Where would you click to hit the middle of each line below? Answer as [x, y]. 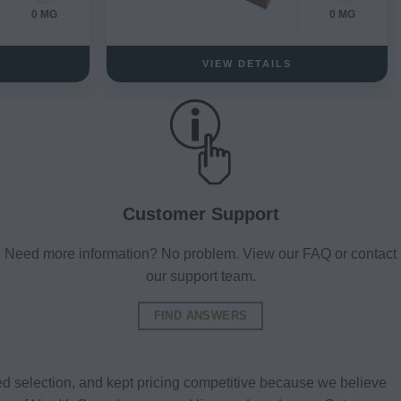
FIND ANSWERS [200, 315]
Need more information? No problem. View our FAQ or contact [200, 253]
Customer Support [200, 213]
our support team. [200, 276]
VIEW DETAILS [247, 63]
